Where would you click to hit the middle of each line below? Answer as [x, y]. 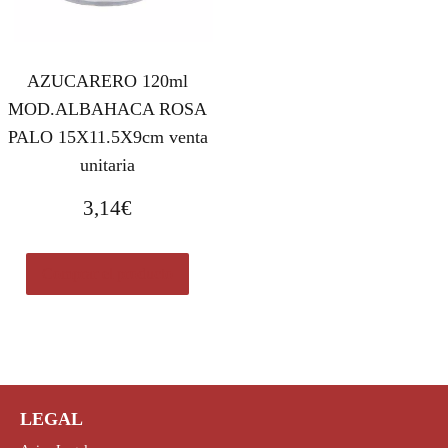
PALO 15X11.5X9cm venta [107, 137]
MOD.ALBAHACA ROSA [108, 109]
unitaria [108, 165]
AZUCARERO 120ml [108, 81]
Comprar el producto [108, 274]
